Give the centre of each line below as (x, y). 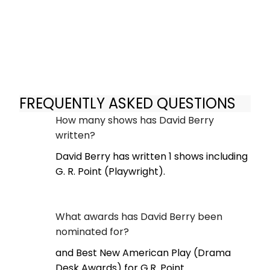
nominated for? (92, 231)
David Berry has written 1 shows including (152, 156)
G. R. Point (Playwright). (110, 171)
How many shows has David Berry (135, 120)
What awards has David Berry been (139, 216)
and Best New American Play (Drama (143, 253)
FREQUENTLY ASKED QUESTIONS (127, 104)
